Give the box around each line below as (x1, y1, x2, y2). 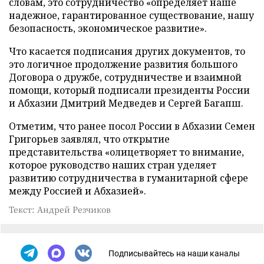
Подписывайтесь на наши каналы (108, 248, 240, 258)
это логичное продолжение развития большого (9, 58, 237, 71)
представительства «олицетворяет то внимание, (9, 146, 244, 159)
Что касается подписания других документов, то (9, 45, 245, 58)
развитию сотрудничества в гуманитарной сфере (9, 171, 248, 184)
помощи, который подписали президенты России (9, 84, 250, 97)
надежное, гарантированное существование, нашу (9, 9, 254, 22)
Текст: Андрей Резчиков (9, 203, 111, 215)
